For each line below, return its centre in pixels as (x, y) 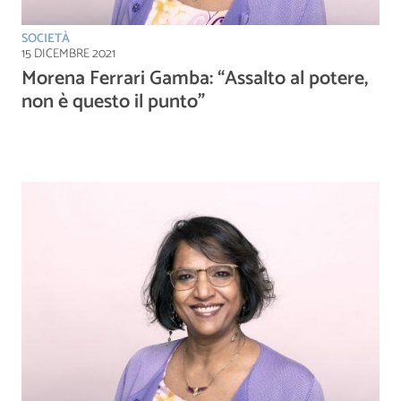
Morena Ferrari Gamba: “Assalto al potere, (195, 79)
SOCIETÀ (46, 39)
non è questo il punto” (113, 102)
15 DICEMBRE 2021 (68, 55)
